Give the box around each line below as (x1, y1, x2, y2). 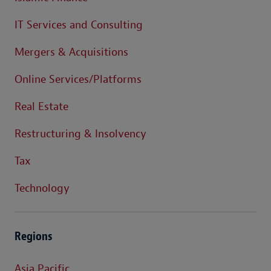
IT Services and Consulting (15, 18, 143, 32)
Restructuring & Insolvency (15, 126, 146, 141)
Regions (15, 228, 53, 244)
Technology (15, 181, 70, 195)
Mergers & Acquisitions (15, 45, 128, 59)
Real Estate (15, 99, 68, 114)
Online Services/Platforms (15, 72, 142, 87)
